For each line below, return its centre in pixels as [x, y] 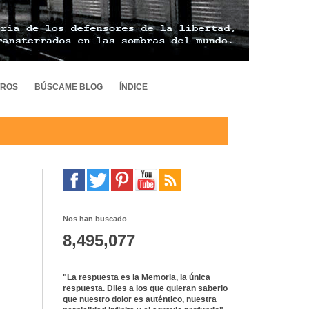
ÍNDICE [133, 87]
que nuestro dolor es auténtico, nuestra [140, 300]
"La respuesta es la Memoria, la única [137, 278]
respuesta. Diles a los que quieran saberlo [145, 289]
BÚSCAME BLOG [69, 87]
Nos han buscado [95, 219]
